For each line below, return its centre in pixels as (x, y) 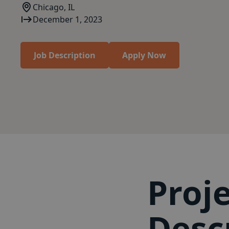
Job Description (65, 55)
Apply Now (144, 55)
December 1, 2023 (67, 19)
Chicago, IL (54, 7)
